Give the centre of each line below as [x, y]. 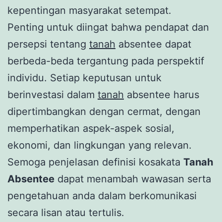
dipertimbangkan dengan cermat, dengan [104, 111]
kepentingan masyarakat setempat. [89, 10]
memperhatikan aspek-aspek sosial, [91, 128]
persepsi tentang [48, 44]
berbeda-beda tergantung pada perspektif [106, 61]
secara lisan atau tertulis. [66, 212]
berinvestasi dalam [53, 94]
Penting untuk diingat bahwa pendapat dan [108, 27]
